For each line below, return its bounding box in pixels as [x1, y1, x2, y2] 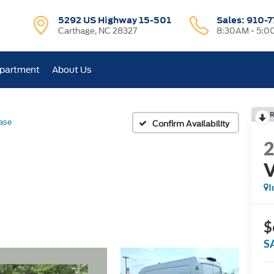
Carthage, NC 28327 [58, 26, 138, 35]
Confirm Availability [152, 119, 229, 128]
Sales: [216, 14, 246, 26]
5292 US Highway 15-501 [58, 14, 172, 26]
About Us [52, 65, 92, 75]
